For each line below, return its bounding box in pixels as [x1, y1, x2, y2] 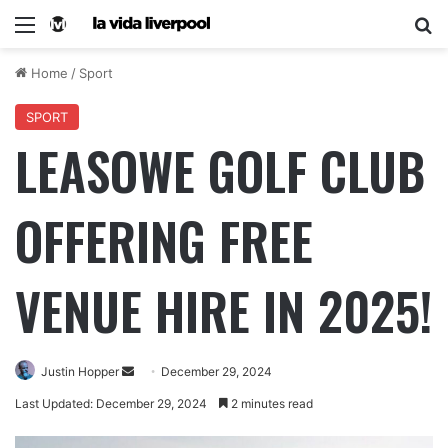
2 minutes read [228, 396, 313, 412]
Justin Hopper [41, 364, 119, 380]
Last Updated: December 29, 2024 [15, 396, 207, 412]
